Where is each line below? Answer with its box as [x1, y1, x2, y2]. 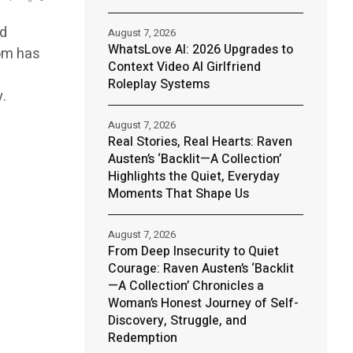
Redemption [107, 329, 177, 347]
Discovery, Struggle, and [107, 311, 247, 330]
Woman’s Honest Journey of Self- [107, 294, 299, 313]
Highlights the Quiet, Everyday [107, 167, 280, 186]
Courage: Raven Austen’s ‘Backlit [107, 259, 294, 278]
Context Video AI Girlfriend [107, 58, 261, 76]
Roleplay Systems [107, 75, 210, 94]
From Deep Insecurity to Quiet [107, 242, 279, 261]
